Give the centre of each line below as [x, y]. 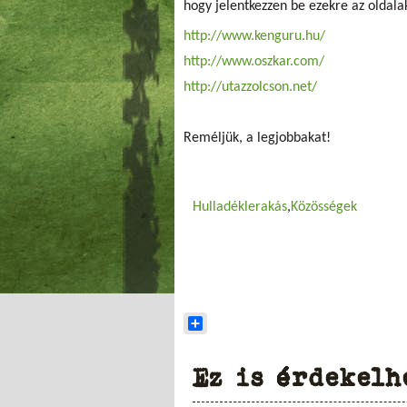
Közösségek [324, 207]
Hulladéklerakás [240, 207]
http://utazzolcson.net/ [250, 87]
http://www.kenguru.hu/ [254, 36]
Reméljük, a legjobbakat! [257, 138]
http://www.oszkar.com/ [254, 61]
